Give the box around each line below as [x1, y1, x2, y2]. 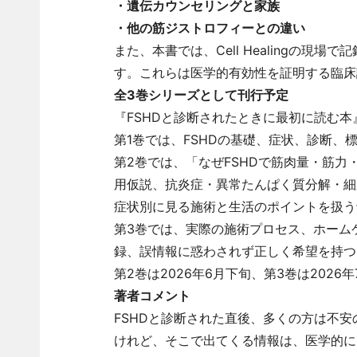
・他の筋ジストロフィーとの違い [113, 20, 305, 36]
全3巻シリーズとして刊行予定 [113, 87, 288, 103]
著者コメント [113, 288, 190, 304]
